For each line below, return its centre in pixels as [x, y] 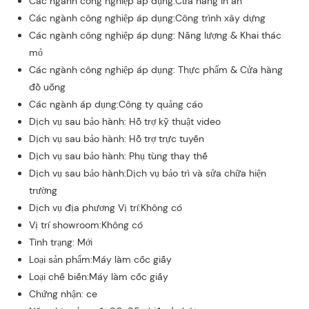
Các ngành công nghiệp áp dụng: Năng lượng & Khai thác [155, 36]
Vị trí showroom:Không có [86, 225]
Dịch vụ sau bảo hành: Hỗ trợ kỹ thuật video [124, 122]
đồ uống [47, 87]
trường [43, 191]
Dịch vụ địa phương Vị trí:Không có [105, 208]
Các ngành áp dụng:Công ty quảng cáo [116, 104]
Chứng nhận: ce [63, 294]
